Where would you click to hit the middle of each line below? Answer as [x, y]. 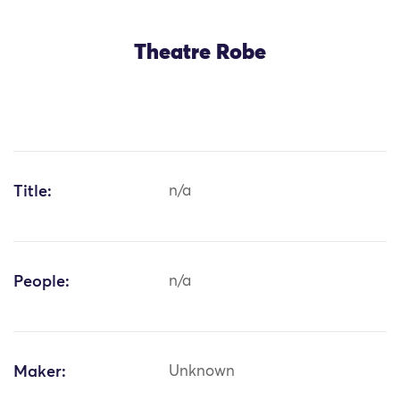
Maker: [40, 373]
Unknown [202, 372]
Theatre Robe [200, 53]
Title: [33, 192]
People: [42, 283]
